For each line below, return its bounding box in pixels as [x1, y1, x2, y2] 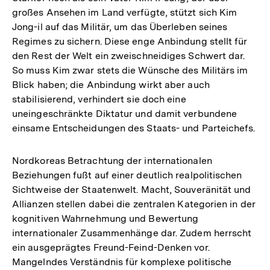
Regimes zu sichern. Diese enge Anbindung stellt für [12, 35, 248, 47]
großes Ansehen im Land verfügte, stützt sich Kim [12, 6, 237, 18]
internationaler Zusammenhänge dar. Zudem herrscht [12, 227, 252, 239]
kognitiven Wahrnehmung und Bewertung [12, 212, 199, 224]
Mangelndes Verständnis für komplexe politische [12, 256, 232, 268]
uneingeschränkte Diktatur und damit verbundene [12, 107, 237, 119]
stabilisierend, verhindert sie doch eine [12, 93, 186, 105]
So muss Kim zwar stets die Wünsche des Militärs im [12, 64, 248, 76]
